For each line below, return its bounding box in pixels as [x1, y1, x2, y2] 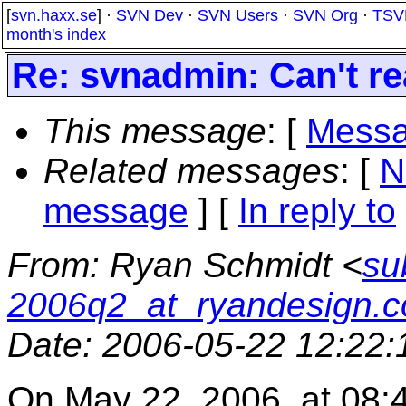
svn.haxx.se [11, 6, 97, 24]
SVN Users [198, 6, 278, 24]
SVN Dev [116, 6, 183, 24]
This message [43, 111, 266, 150]
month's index [6, 25, 106, 43]
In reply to [238, 191, 396, 230]
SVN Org [293, 6, 358, 24]
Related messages [43, 151, 340, 190]
